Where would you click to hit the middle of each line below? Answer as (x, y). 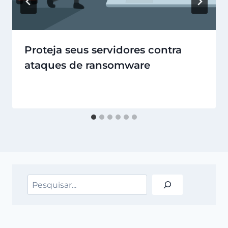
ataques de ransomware (87, 65)
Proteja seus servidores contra (103, 50)
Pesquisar (47, 181)
